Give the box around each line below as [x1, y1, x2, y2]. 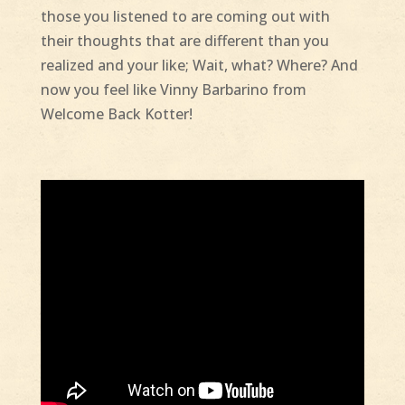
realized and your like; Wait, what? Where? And [40, 55, 358, 76]
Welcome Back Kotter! [40, 104, 193, 125]
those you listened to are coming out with [40, 6, 330, 27]
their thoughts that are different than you [40, 31, 329, 52]
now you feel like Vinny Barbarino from [40, 80, 306, 100]
